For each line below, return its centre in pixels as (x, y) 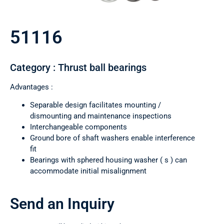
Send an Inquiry (62, 204)
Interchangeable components (78, 127)
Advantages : (31, 87)
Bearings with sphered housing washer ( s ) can (108, 160)
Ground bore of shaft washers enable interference (112, 138)
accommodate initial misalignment (88, 171)
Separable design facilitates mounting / (95, 105)
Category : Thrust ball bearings (78, 68)
